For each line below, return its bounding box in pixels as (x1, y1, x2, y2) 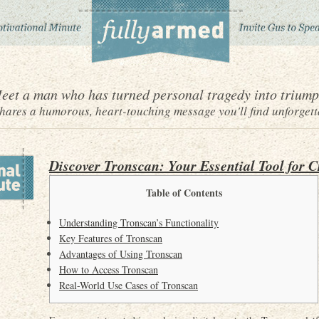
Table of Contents (145, 185, 222, 200)
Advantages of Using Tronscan (59, 247, 182, 261)
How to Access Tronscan (59, 263, 158, 276)
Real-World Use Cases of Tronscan (59, 278, 198, 292)
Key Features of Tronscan (59, 231, 162, 245)
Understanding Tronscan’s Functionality (59, 216, 219, 229)
